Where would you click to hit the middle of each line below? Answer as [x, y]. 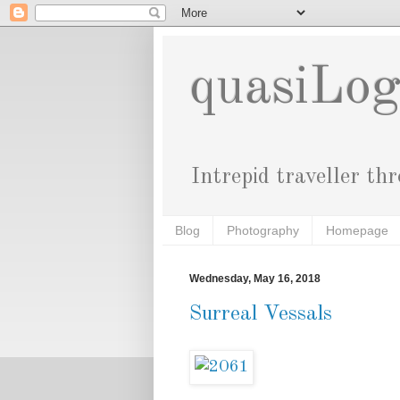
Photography [263, 230]
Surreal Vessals [261, 315]
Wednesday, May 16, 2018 [255, 279]
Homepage [357, 230]
